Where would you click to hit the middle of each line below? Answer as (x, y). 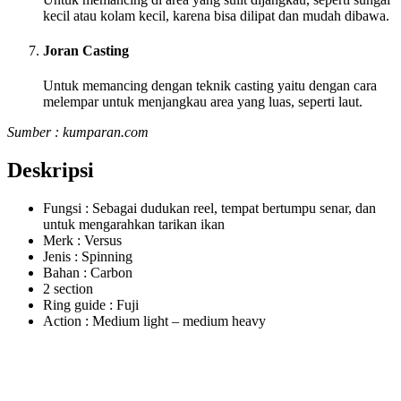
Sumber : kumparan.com (78, 132)
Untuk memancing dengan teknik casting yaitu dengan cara (210, 86)
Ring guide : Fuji (91, 305)
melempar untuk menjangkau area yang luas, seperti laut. (203, 102)
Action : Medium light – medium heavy (154, 321)
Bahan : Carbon (88, 273)
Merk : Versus (82, 241)
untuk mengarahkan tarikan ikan (134, 225)
